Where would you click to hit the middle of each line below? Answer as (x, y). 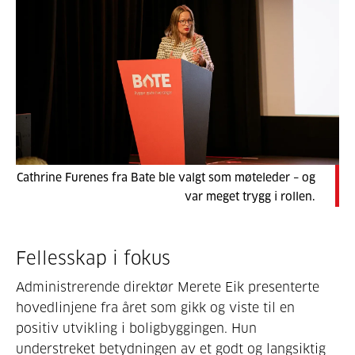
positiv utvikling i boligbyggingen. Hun (136, 328)
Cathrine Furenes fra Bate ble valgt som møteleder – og (166, 178)
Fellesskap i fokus (93, 260)
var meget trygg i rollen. (250, 197)
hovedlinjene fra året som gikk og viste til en (155, 308)
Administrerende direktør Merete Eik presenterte (168, 287)
